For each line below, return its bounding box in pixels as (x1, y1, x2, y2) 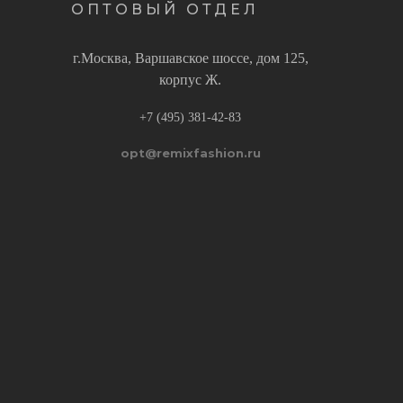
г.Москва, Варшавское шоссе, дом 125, (72, 50, 309, 67)
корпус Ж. (159, 72, 222, 88)
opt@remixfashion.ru (120, 146, 261, 161)
